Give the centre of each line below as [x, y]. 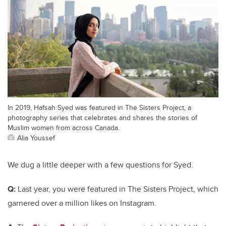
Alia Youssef [36, 137]
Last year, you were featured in [72, 189]
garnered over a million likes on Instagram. [82, 203]
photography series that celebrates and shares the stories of [102, 117]
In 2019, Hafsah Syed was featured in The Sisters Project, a [99, 107]
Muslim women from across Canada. [64, 127]
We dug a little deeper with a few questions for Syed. [101, 164]
